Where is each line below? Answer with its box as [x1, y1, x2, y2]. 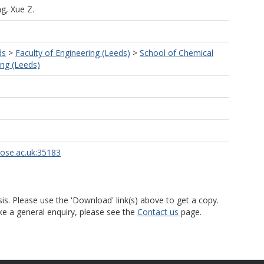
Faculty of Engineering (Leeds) [15, 47, 130, 58]
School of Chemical [140, 47, 213, 58]
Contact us [137, 206, 179, 217]
